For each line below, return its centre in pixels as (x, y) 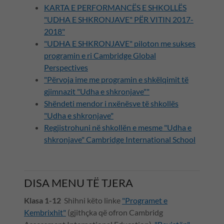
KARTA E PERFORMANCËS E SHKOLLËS (115, 7)
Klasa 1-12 (43, 200)
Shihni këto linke (92, 200)
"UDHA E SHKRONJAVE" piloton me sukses (120, 43)
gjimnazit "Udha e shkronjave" (95, 91)
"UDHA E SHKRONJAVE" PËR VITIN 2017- (119, 19)
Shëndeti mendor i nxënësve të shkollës (111, 103)
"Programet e (145, 200)
